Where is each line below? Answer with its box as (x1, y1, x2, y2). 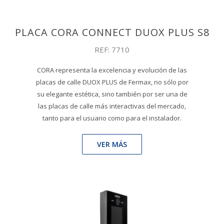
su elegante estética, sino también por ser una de (36, 89, 187, 98)
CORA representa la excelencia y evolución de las (37, 65, 187, 74)
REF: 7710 (94, 44, 129, 54)
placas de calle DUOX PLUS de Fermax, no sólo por (35, 77, 188, 86)
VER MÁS (97, 139, 127, 149)
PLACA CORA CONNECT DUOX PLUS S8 (14, 25, 209, 39)
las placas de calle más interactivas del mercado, (38, 101, 186, 110)
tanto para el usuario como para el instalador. (42, 113, 181, 122)
